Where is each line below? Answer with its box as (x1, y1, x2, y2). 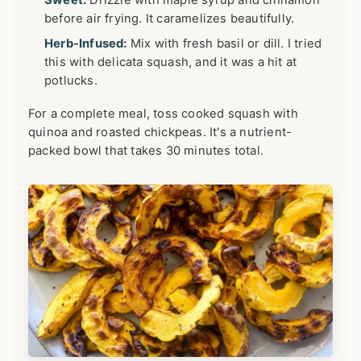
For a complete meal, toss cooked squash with (28, 106, 298, 122)
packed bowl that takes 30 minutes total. (28, 143, 263, 159)
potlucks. (44, 73, 98, 89)
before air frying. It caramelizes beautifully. (44, 11, 295, 27)
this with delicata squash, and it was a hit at (44, 55, 297, 70)
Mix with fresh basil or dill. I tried (127, 36, 322, 52)
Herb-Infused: (44, 36, 127, 52)
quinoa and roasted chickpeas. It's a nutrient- (28, 125, 293, 140)
